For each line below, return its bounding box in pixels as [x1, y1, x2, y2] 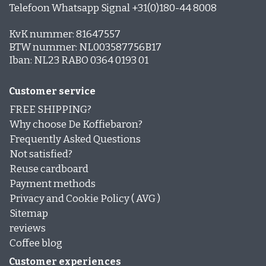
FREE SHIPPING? [9, 103, 91, 116]
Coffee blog [9, 237, 62, 250]
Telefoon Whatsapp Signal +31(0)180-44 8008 [9, 2, 217, 15]
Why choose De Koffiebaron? [9, 118, 142, 131]
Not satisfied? [9, 148, 72, 161]
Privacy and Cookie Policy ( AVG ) [9, 192, 160, 205]
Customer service [9, 85, 96, 97]
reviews [9, 222, 46, 235]
